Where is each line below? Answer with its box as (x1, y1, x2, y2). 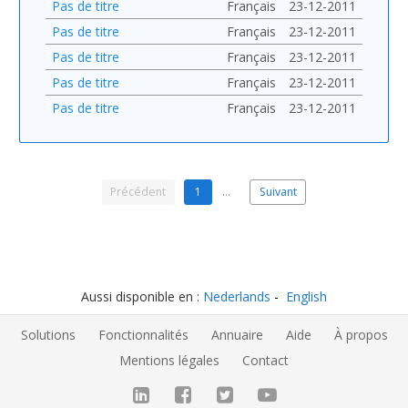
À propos (333, 325, 388, 343)
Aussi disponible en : (81, 288, 203, 306)
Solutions (20, 325, 76, 343)
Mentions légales (119, 351, 219, 369)
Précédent (110, 184, 167, 200)
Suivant (259, 184, 297, 200)
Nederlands (203, 288, 270, 306)
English (286, 288, 327, 306)
